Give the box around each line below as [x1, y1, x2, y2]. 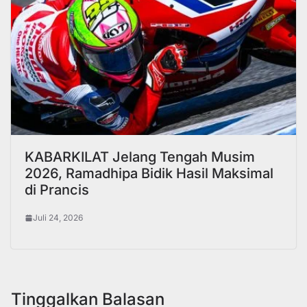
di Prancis [25, 181, 89, 198]
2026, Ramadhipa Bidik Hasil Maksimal [25, 164, 273, 182]
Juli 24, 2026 [33, 212, 83, 223]
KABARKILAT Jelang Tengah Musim [25, 148, 255, 165]
